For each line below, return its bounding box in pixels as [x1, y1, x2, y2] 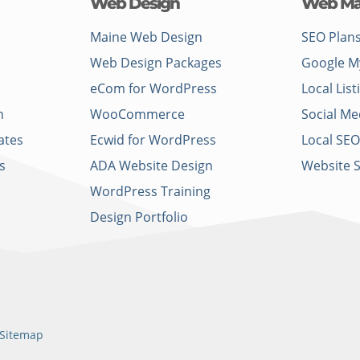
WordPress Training [89, 182, 211, 201]
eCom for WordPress [89, 80, 217, 98]
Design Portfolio [89, 208, 188, 227]
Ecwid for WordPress [89, 131, 216, 149]
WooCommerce [89, 105, 185, 124]
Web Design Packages [89, 54, 222, 72]
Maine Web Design [89, 28, 202, 47]
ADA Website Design [89, 157, 213, 175]
